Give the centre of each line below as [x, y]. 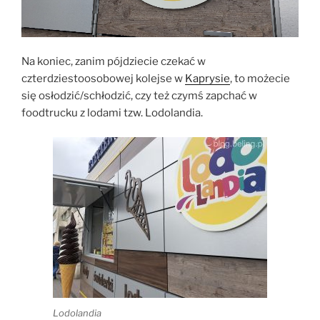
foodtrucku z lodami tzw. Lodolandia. [112, 112]
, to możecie [260, 78]
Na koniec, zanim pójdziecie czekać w [114, 61]
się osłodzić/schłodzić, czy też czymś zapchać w [139, 95]
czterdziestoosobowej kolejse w [103, 78]
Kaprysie [207, 78]
